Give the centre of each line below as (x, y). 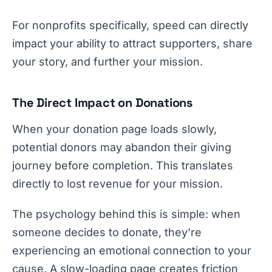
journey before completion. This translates (123, 165)
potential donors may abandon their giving (122, 147)
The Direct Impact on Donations (102, 103)
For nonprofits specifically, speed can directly (130, 25)
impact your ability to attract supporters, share (132, 43)
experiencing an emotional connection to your (132, 250)
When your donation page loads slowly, (114, 129)
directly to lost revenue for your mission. (117, 184)
